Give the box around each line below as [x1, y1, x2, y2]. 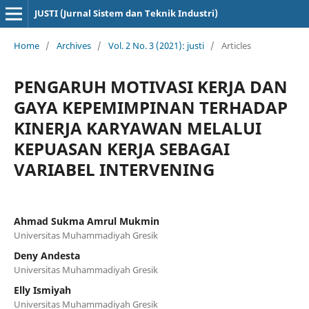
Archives [56, 39, 91, 52]
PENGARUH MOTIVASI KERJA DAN [13, 74, 288, 98]
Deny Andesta [13, 248, 80, 262]
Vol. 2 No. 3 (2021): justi [108, 39, 204, 52]
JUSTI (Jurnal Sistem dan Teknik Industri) [34, 7, 218, 19]
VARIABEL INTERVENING [13, 157, 215, 181]
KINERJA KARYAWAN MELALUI [13, 116, 261, 139]
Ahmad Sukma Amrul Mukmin [13, 214, 159, 228]
